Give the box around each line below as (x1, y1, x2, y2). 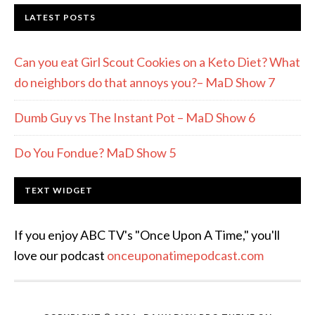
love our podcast (14, 247, 107, 263)
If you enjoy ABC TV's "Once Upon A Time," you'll (14, 227, 280, 243)
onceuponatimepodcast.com (107, 247, 264, 263)
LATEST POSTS (25, 12, 96, 22)
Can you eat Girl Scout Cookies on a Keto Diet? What (14, 54, 300, 70)
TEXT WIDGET (25, 185, 93, 195)
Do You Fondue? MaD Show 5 (14, 145, 176, 160)
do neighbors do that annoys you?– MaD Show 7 (14, 75, 275, 90)
